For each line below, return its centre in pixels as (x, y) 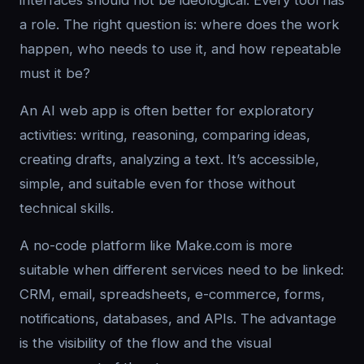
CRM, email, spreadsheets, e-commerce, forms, (172, 294)
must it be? (55, 73)
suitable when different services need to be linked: (182, 270)
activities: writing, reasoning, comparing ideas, (165, 135)
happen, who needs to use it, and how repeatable (180, 49)
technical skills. (67, 208)
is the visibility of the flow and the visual (145, 343)
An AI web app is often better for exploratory (167, 110)
